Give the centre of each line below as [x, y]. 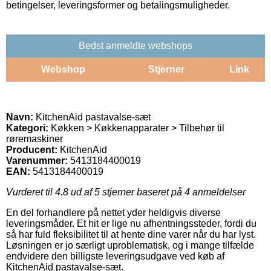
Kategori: [27, 128]
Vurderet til [31, 192]
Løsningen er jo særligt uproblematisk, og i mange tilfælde [130, 245]
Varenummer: [37, 160]
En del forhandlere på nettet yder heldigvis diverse [113, 212]
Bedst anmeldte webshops [135, 45]
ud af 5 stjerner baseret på [126, 192]
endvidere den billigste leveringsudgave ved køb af [115, 256]
